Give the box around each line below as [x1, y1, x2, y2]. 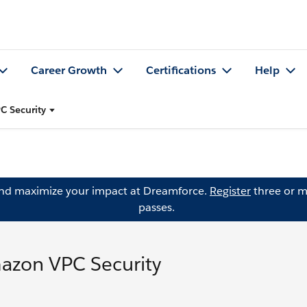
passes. [138, 200, 175, 214]
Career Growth [31, 63, 107, 78]
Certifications [146, 63, 216, 78]
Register [210, 184, 251, 198]
